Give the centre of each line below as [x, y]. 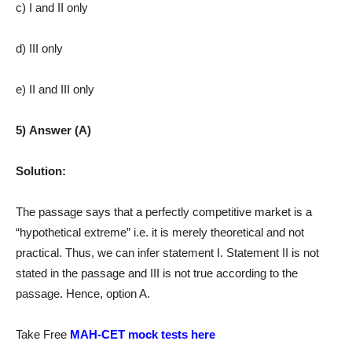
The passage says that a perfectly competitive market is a [164, 211]
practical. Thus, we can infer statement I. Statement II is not [167, 252]
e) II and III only [55, 89]
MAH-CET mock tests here [143, 334]
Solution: [41, 170]
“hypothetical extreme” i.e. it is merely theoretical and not [160, 232]
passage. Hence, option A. [83, 293]
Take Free [43, 334]
